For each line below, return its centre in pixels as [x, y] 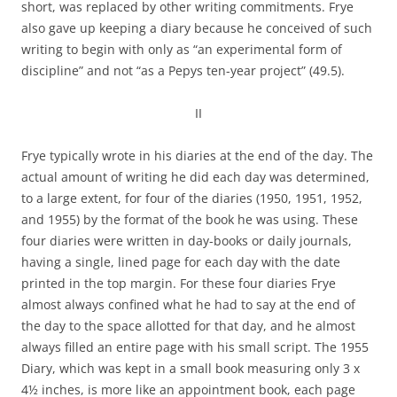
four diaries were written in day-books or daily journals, [187, 241]
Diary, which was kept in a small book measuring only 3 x [191, 368]
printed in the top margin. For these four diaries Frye [179, 283]
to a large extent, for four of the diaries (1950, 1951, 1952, [192, 198]
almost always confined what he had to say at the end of [188, 304]
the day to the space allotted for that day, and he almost [188, 326]
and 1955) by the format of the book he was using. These [190, 219]
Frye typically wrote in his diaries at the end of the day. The [197, 156]
